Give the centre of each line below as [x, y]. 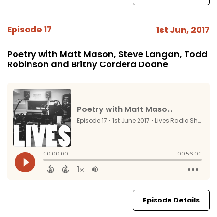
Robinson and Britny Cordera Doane [88, 64]
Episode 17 [30, 30]
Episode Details [171, 200]
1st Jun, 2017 [183, 30]
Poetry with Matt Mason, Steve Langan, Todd [108, 54]
